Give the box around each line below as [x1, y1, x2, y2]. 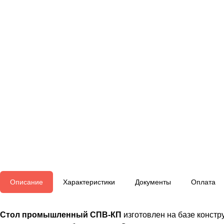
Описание [10, 178, 43, 186]
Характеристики [63, 178, 115, 186]
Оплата [191, 178, 215, 186]
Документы [135, 178, 171, 186]
